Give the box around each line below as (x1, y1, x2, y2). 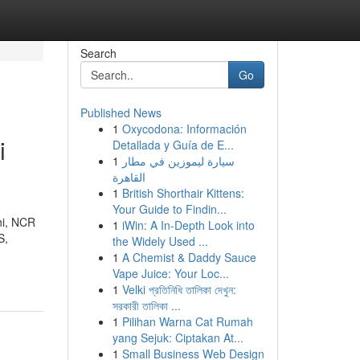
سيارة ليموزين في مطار (121, 153, 235, 169)
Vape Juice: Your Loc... (112, 265, 229, 281)
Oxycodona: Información (121, 121, 247, 137)
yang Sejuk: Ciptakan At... (112, 329, 243, 346)
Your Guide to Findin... (112, 201, 227, 217)
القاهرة (112, 169, 145, 185)
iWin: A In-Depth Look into (121, 217, 255, 233)
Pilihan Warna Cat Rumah (121, 313, 253, 329)
